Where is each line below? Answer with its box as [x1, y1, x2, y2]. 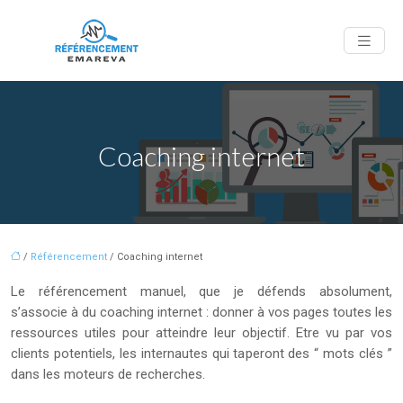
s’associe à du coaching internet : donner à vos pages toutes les [11, 304, 392, 320]
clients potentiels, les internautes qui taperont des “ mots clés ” [11, 345, 392, 362]
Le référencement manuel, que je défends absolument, [11, 283, 392, 300]
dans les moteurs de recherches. [11, 366, 205, 382]
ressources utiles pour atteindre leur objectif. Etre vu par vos [11, 325, 392, 341]
